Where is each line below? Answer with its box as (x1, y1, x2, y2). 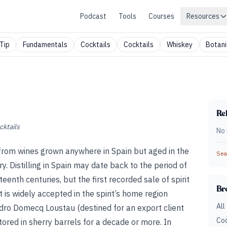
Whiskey (167, 40, 193, 49)
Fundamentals (23, 40, 67, 49)
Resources (186, 12, 219, 21)
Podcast (80, 12, 106, 21)
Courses (148, 12, 174, 21)
